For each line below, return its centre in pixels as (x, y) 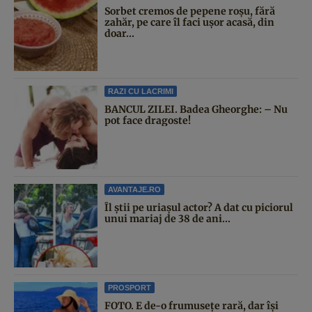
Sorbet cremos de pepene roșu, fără (190, 11)
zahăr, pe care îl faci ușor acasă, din (189, 22)
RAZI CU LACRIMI (141, 91)
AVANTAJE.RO (134, 189)
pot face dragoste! (148, 120)
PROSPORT (130, 287)
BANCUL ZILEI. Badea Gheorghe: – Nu (196, 109)
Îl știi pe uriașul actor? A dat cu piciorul (199, 207)
